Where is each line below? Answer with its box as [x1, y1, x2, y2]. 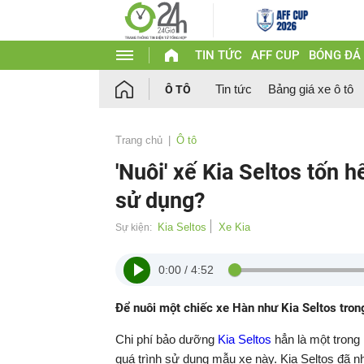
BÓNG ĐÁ [308, 48, 361, 63]
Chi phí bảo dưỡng [115, 332, 218, 346]
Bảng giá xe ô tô [268, 82, 353, 96]
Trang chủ [115, 134, 162, 146]
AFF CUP [250, 48, 300, 63]
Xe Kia [219, 221, 250, 233]
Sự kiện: [115, 222, 152, 233]
